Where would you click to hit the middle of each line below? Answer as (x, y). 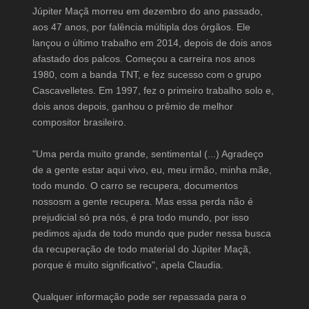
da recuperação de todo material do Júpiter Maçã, (141, 249)
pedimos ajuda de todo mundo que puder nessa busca (151, 233)
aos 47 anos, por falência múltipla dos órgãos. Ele (141, 27)
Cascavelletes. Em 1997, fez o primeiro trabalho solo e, (153, 90)
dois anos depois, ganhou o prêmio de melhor (132, 106)
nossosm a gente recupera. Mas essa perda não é (142, 201)
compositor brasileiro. (79, 122)
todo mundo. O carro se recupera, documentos (135, 185)
